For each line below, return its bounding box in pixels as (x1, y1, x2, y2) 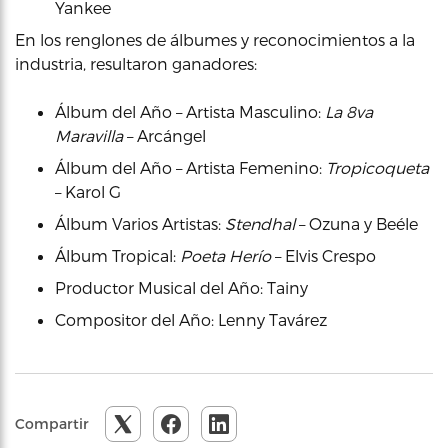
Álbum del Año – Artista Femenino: (55, 157, 326, 177)
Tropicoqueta (326, 157, 429, 177)
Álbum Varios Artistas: (55, 213, 225, 233)
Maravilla (55, 125, 123, 145)
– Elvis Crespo (271, 245, 376, 265)
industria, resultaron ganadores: (15, 53, 257, 73)
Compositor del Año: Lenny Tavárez (55, 309, 327, 329)
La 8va (325, 101, 373, 121)
